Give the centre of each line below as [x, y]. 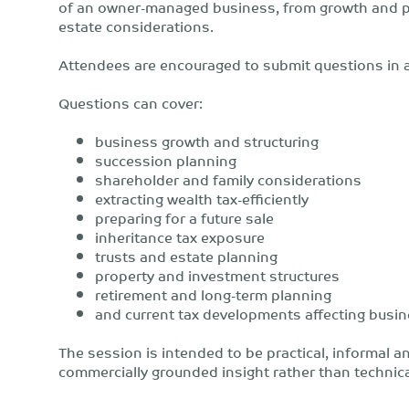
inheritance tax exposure [180, 237]
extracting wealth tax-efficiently [202, 199]
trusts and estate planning [186, 256]
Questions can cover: [131, 103]
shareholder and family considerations [228, 179]
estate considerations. [136, 26]
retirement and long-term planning [213, 294]
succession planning [166, 160]
